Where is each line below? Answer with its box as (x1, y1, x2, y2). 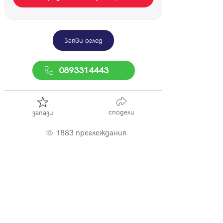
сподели (109, 107, 135, 116)
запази (32, 107, 53, 117)
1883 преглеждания (55, 126, 126, 137)
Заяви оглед (64, 35, 103, 45)
